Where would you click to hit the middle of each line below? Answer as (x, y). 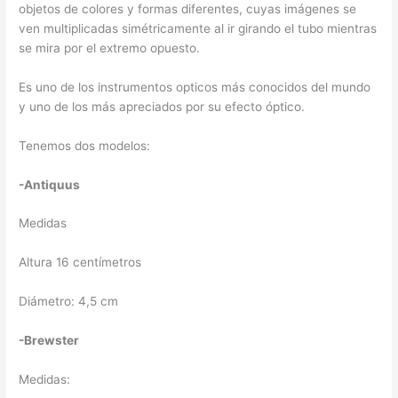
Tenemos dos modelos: (85, 145)
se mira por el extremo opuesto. (110, 48)
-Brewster (49, 341)
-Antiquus (50, 184)
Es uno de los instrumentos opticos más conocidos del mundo (195, 87)
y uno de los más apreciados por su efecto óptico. (162, 106)
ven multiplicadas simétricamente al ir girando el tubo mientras (198, 28)
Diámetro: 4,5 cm (69, 302)
